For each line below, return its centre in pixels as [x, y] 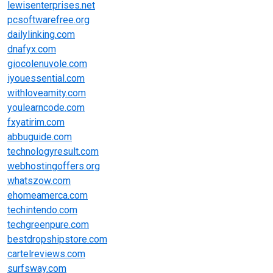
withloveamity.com [47, 93]
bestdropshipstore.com [57, 239]
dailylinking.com [41, 34]
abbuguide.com [40, 136]
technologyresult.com [53, 151]
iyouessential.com [46, 78]
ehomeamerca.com [48, 195]
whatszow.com [39, 180]
